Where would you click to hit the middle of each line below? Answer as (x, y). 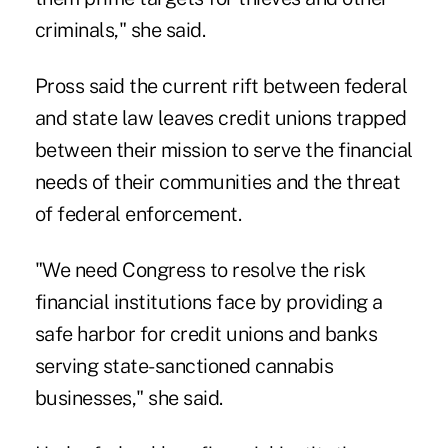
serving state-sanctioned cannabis (184, 366)
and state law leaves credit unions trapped (220, 118)
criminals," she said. (120, 30)
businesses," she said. (128, 398)
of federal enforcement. (138, 214)
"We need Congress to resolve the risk (200, 270)
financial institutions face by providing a (208, 302)
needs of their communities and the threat (217, 182)
